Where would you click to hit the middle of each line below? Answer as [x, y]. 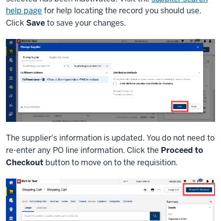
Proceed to [182, 150]
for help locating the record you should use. [122, 11]
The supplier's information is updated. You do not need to [110, 138]
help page [24, 11]
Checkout [25, 162]
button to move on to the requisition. [110, 162]
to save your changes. [85, 23]
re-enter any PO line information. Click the [83, 150]
